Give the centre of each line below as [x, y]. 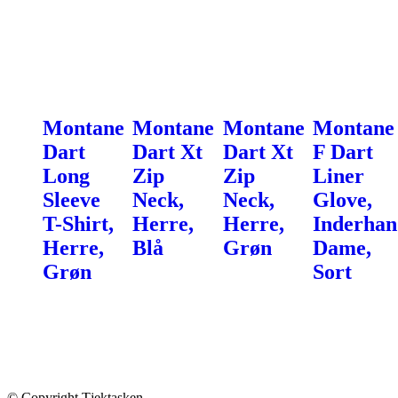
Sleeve [72, 199]
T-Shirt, [78, 223]
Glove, [342, 199]
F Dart [342, 151]
